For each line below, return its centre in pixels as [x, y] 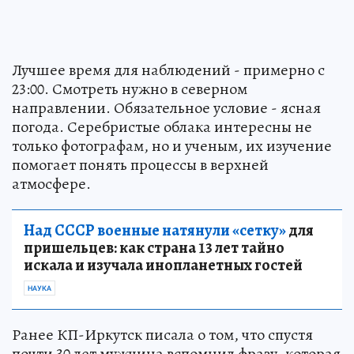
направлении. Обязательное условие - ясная [166, 108]
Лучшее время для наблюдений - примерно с [168, 70]
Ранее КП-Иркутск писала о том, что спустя [162, 335]
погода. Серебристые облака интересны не [162, 127]
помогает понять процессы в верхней [140, 165]
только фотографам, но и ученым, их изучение [172, 146]
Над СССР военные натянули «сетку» [155, 231]
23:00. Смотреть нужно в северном [130, 89]
